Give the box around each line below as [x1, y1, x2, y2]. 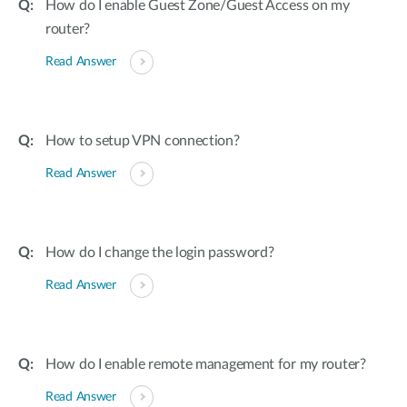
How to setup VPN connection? [45, 134, 240, 148]
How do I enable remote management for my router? [45, 357, 366, 372]
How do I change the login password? [45, 245, 274, 260]
